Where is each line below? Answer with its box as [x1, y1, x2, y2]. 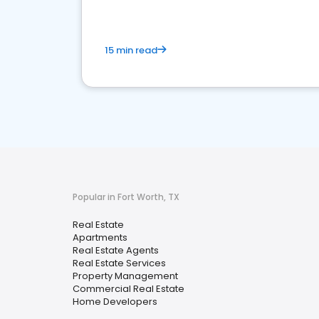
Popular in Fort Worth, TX [73, 191, 179, 203]
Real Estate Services [73, 256, 166, 270]
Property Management [73, 269, 178, 283]
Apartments [73, 231, 127, 244]
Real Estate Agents [73, 244, 159, 257]
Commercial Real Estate [73, 282, 184, 296]
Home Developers [73, 295, 157, 308]
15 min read [105, 43, 157, 57]
